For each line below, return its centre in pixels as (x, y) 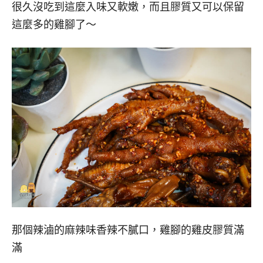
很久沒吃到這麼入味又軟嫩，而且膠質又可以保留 (128, 7)
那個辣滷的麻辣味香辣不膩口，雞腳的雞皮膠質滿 (128, 230)
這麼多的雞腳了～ (54, 25)
